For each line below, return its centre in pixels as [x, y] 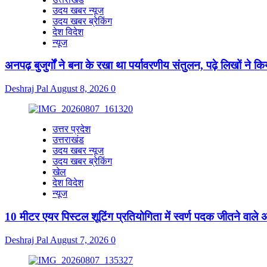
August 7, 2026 [80, 240]
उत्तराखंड [68, 140]
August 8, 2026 [80, 89]
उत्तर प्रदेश [72, 129]
